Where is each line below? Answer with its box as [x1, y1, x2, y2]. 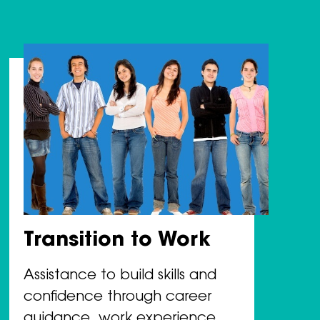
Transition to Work [23, 231, 211, 251]
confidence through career [23, 290, 211, 305]
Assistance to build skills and [23, 269, 216, 284]
